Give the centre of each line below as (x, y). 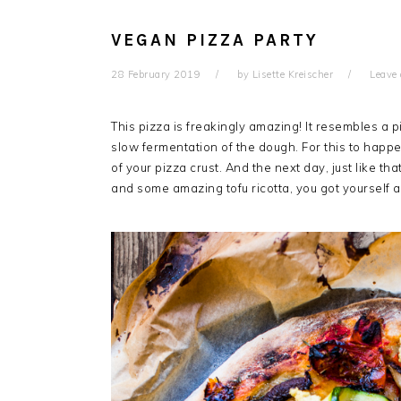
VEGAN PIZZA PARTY (215, 40)
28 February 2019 (156, 74)
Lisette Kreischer (292, 74)
